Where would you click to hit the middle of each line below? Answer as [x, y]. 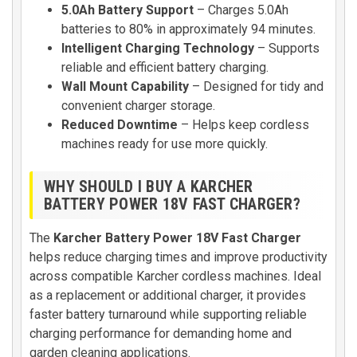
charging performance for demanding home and [161, 333]
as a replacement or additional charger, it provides [168, 295]
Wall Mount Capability [125, 86]
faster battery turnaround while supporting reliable [168, 314]
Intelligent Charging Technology [158, 48]
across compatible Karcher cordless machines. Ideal [175, 276]
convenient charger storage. [138, 106]
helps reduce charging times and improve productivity [178, 257]
